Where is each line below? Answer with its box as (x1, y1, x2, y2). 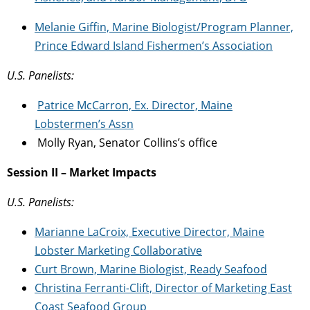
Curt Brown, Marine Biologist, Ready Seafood (35, 261, 267, 277)
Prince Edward (35, 37, 113, 53)
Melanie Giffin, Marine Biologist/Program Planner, (35, 19, 293, 35)
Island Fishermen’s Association (113, 37, 273, 53)
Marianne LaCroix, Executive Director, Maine (35, 224, 264, 239)
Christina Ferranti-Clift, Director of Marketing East (35, 280, 292, 295)
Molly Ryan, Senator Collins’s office (35, 134, 217, 150)
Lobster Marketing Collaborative (35, 242, 202, 258)
